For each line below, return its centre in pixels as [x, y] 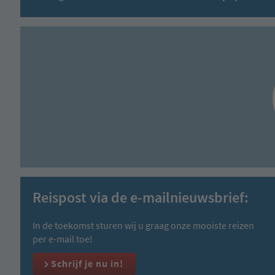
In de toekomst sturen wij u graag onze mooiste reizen [143, 225]
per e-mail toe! [63, 238]
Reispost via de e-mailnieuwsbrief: [141, 197]
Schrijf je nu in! [87, 263]
